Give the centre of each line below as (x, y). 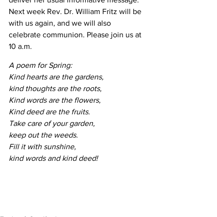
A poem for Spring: (40, 65)
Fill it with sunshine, (43, 147)
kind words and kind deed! (53, 158)
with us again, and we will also (61, 23)
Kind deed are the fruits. (49, 112)
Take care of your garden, (53, 124)
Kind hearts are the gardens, (57, 77)
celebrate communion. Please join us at (76, 35)
